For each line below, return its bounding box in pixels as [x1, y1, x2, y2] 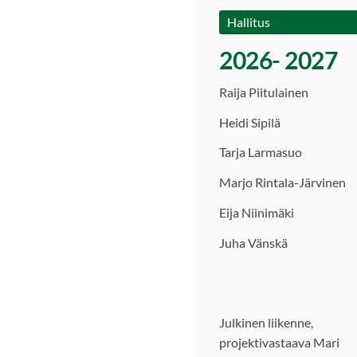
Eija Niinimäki [219, 204, 294, 220]
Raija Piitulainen [219, 84, 308, 100]
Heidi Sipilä [219, 114, 280, 130]
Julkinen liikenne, [219, 315, 313, 331]
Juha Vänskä [219, 234, 288, 250]
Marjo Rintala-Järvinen [219, 175, 346, 190]
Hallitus [227, 14, 270, 30]
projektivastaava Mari [219, 335, 339, 351]
